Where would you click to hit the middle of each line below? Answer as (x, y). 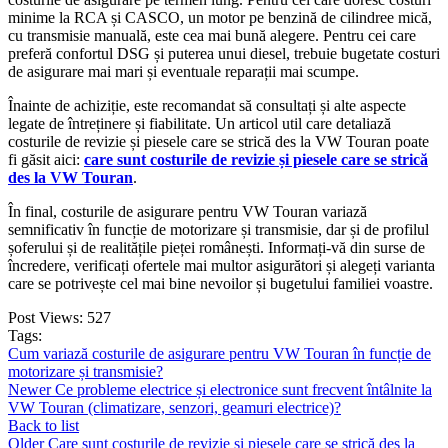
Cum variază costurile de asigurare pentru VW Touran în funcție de (219, 354)
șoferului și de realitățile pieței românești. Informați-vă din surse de (216, 248)
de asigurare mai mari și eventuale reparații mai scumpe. (183, 72)
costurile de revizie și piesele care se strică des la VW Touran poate (218, 142)
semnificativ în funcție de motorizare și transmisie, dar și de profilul (218, 230)
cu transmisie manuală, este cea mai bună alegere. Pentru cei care (212, 36)
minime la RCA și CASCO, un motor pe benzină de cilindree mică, (220, 18)
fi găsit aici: (46, 160)
